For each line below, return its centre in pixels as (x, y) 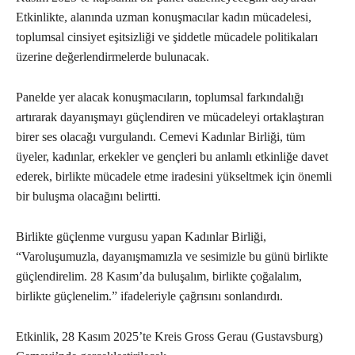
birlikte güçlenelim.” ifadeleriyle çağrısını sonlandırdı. (149, 296)
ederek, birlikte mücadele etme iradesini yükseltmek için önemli (174, 177)
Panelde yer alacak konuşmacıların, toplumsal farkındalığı (160, 97)
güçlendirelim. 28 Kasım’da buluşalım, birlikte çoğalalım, (159, 277)
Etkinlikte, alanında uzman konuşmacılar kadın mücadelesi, (164, 17)
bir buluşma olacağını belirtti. (88, 197)
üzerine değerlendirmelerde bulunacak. (113, 57)
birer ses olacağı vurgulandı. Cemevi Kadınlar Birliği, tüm (160, 137)
